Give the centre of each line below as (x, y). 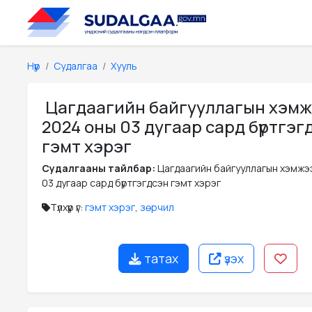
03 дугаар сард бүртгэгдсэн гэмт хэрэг (131, 183)
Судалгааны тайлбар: (100, 168)
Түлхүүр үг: (68, 207)
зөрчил (157, 207)
